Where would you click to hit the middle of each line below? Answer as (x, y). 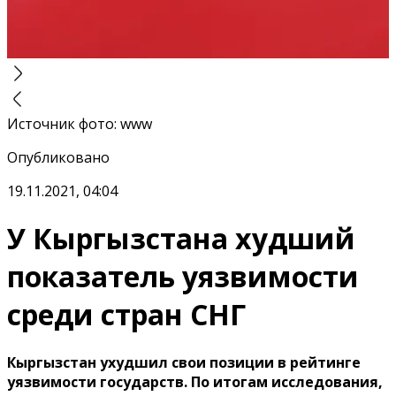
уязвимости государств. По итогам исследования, (195, 381)
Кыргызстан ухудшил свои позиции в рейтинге (184, 362)
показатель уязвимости (183, 277)
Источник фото (61, 124)
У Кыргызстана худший (181, 239)
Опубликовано (58, 157)
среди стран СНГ (126, 315)
